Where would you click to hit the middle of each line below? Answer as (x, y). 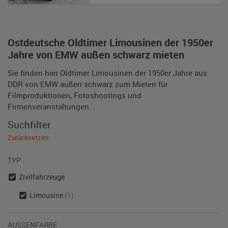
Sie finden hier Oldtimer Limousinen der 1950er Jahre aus (107, 73)
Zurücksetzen (28, 137)
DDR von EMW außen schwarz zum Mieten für (88, 84)
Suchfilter (29, 124)
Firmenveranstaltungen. (49, 106)
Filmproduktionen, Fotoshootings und (75, 95)
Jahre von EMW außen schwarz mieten (96, 55)
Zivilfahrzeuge (41, 177)
